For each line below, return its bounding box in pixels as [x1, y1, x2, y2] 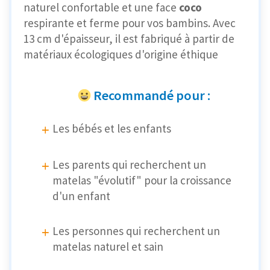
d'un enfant [52, 189, 110, 204]
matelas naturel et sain [52, 239, 163, 254]
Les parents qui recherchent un [52, 157, 206, 172]
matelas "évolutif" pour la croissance [52, 173, 231, 188]
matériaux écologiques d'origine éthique [24, 46, 218, 61]
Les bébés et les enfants [52, 121, 171, 136]
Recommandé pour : [93, 86, 210, 104]
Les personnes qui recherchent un [52, 224, 220, 239]
